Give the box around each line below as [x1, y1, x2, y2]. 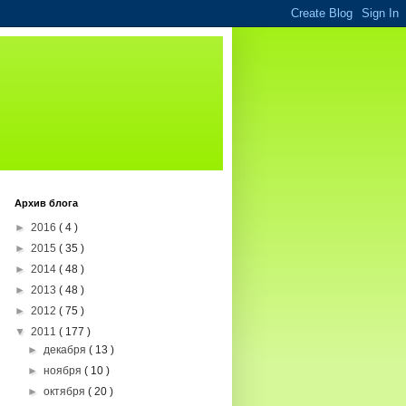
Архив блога [14, 198, 78, 208]
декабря [43, 343, 90, 356]
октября [43, 385, 89, 398]
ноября [43, 364, 85, 377]
